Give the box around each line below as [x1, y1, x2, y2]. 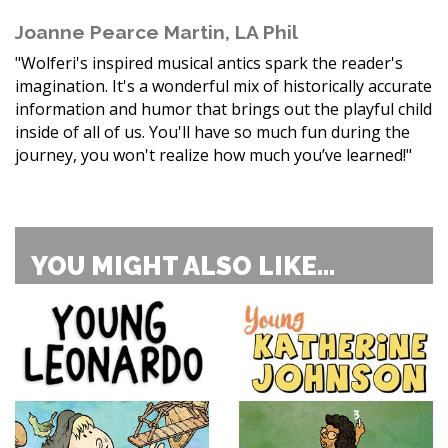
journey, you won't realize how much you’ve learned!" [15, 144, 412, 167]
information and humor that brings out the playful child [15, 98, 432, 121]
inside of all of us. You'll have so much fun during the [15, 121, 410, 144]
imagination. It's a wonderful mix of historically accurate [15, 75, 432, 98]
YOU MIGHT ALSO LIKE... [31, 251, 335, 282]
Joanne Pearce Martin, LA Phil [15, 21, 298, 44]
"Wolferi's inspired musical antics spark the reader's [15, 52, 403, 75]
